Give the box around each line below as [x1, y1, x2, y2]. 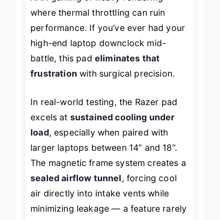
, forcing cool [121, 180, 177, 191]
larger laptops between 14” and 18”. [30, 150, 177, 161]
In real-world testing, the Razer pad [30, 104, 178, 115]
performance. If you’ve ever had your [30, 30, 186, 41]
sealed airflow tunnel [30, 180, 122, 191]
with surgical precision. [77, 76, 175, 87]
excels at [30, 119, 70, 130]
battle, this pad [30, 61, 95, 72]
